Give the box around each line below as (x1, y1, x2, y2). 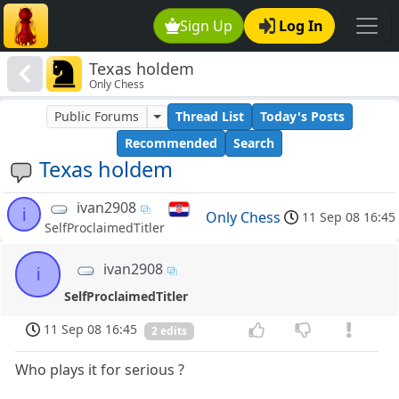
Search (233, 134, 274, 152)
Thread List (175, 108, 244, 126)
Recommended (125, 134, 217, 152)
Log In (279, 16, 323, 36)
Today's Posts (259, 108, 345, 126)
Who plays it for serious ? (15, 360, 185, 380)
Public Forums (54, 108, 140, 126)
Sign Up (180, 16, 233, 36)
